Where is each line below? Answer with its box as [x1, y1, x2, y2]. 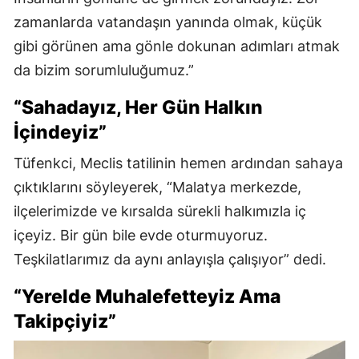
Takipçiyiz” [14, 309, 116, 333]
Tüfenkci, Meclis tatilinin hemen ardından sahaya [14, 154, 343, 171]
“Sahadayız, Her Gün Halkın [14, 95, 263, 119]
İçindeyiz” [14, 120, 107, 143]
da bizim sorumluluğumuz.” [14, 61, 194, 79]
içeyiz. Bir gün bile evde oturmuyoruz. [14, 226, 268, 244]
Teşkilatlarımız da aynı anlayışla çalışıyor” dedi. [14, 250, 326, 268]
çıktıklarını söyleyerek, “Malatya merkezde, [14, 178, 301, 196]
